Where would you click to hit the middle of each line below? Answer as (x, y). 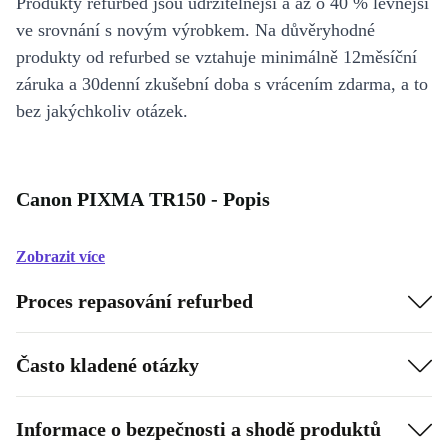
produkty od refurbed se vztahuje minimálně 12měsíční (216, 57)
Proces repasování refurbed (134, 300)
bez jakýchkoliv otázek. (102, 111)
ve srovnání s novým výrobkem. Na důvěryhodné (195, 30)
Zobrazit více (60, 256)
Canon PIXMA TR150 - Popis (143, 199)
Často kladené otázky (107, 364)
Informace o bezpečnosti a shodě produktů (198, 428)
